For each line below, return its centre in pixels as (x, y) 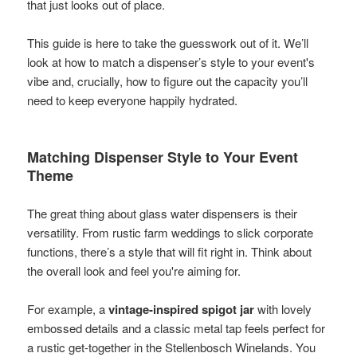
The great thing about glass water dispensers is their (163, 213)
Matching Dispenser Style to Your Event (163, 157)
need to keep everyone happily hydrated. (133, 100)
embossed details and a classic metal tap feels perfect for (177, 328)
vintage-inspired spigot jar (182, 309)
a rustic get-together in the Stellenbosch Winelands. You (172, 347)
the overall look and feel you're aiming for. (134, 270)
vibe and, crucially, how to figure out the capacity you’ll (168, 80)
